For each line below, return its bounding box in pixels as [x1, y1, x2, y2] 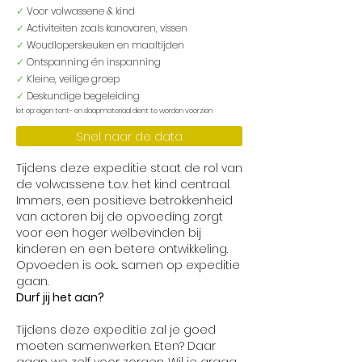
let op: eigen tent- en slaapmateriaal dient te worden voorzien [16, 106, 213, 116]
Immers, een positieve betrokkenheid [16, 192, 233, 208]
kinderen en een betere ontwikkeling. [16, 241, 228, 257]
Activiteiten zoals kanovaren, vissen [24, 21, 187, 35]
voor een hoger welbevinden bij [16, 225, 201, 241]
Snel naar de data [76, 128, 183, 145]
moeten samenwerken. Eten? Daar [16, 338, 216, 354]
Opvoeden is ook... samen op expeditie [16, 257, 240, 273]
